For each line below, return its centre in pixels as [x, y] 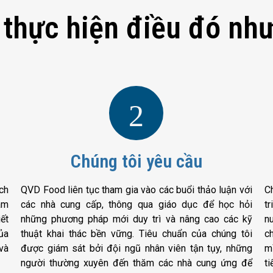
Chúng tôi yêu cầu [136, 161]
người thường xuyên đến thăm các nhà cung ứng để [136, 263]
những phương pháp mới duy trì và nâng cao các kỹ [136, 219]
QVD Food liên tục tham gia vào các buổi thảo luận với [136, 190]
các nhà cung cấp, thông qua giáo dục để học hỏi [136, 204]
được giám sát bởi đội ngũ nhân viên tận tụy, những [136, 248]
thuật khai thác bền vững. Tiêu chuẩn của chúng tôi [136, 233]
